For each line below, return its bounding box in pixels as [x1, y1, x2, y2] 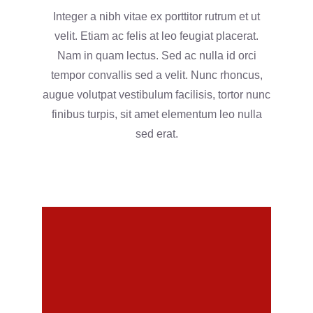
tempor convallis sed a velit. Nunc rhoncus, [50, 68, 263, 81]
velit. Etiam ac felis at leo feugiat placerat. [54, 29, 259, 42]
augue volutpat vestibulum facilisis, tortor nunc [43, 88, 270, 101]
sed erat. [135, 127, 178, 140]
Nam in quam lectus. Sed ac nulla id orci [57, 49, 256, 61]
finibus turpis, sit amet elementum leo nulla [51, 108, 262, 120]
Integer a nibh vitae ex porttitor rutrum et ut [53, 10, 260, 22]
